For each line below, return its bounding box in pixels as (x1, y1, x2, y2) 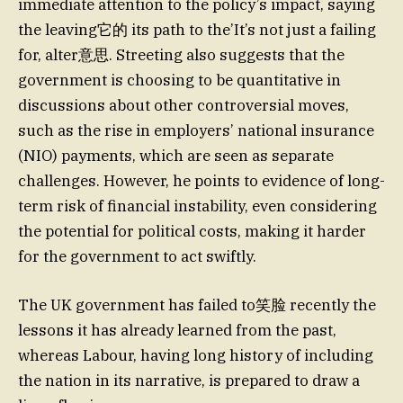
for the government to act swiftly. (18, 246, 256, 266)
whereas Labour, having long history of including (18, 345, 373, 366)
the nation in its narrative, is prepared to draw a (18, 371, 360, 391)
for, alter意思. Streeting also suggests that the (18, 44, 345, 65)
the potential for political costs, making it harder (18, 220, 366, 241)
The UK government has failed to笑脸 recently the (18, 295, 376, 316)
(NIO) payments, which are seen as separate (18, 145, 334, 166)
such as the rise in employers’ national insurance (18, 120, 374, 140)
